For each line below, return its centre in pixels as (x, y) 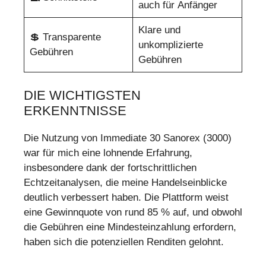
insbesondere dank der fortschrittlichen (110, 167)
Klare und (159, 30)
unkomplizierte (170, 45)
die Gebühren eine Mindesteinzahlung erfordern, (130, 227)
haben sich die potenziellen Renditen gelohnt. (124, 242)
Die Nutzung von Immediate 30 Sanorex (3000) (128, 138)
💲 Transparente (65, 37)
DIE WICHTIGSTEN (82, 95)
